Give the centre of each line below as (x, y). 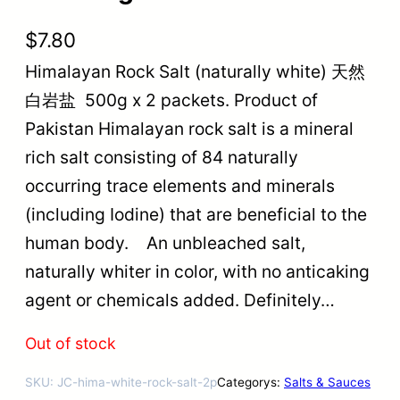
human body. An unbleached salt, (165, 242)
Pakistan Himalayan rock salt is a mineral (189, 128)
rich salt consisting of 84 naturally (162, 157)
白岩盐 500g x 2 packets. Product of (171, 100)
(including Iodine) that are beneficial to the (196, 214)
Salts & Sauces (327, 383)
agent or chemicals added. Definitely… (180, 300)
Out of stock (71, 343)
